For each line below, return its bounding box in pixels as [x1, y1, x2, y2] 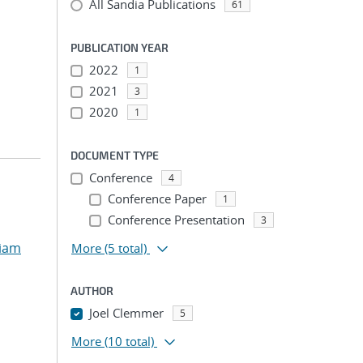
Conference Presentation [107, 211, 245, 228]
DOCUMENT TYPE [70, 148, 159, 162]
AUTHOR [70, 284, 113, 297]
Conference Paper [107, 190, 207, 207]
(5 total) [105, 240, 147, 256]
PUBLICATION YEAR [70, 41, 169, 54]
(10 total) [105, 333, 154, 349]
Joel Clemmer [88, 305, 164, 321]
